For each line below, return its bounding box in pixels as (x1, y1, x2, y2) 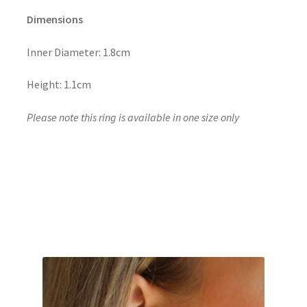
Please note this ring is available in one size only (26, 110, 239, 124)
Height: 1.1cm (26, 77, 91, 92)
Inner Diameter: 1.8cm (26, 45, 130, 59)
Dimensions (26, 12, 83, 26)
